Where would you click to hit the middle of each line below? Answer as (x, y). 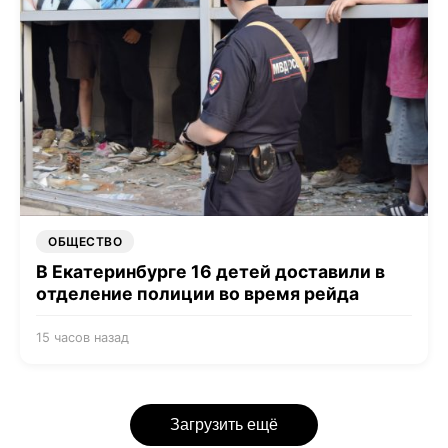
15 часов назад (82, 338)
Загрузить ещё (224, 425)
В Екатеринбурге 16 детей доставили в (210, 272)
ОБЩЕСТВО (85, 242)
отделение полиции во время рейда (197, 294)
